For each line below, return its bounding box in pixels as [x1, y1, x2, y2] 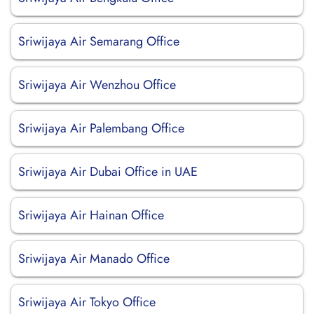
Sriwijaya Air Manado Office [18, 250, 170, 268]
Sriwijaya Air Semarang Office [18, 32, 179, 50]
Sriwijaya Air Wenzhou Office [18, 76, 176, 94]
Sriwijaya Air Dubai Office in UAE [18, 163, 198, 181]
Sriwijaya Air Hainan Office [18, 206, 164, 224]
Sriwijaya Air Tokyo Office [18, 293, 156, 311]
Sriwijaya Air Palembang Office [18, 119, 184, 137]
